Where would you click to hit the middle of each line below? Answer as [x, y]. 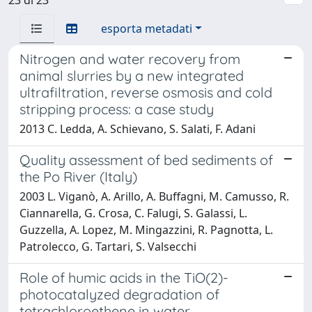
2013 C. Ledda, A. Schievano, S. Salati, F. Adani [138, 128]
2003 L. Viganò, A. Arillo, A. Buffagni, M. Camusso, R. [154, 196]
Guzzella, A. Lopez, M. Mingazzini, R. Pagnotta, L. [146, 229]
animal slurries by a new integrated [132, 75]
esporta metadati [147, 28]
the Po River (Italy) [78, 176]
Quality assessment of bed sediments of [146, 159]
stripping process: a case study [117, 109]
